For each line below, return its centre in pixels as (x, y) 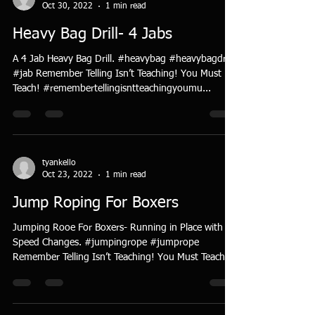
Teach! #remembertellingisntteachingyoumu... (112, 89)
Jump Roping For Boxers (96, 203)
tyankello (59, 163)
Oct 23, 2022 (67, 175)
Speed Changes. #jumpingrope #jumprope (49, 243)
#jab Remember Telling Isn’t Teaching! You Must (117, 74)
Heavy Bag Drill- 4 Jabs (92, 34)
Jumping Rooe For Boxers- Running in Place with (118, 228)
